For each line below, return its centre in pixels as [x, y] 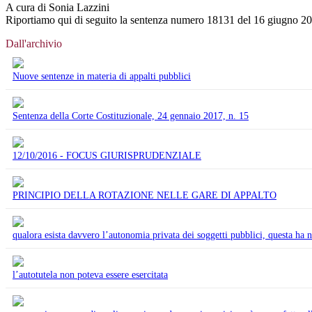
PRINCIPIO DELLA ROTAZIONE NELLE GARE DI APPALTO [145, 195]
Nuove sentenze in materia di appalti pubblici [102, 76]
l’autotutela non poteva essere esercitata [90, 274]
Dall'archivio [34, 43]
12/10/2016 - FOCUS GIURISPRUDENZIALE [107, 155]
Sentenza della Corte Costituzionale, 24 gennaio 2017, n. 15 [131, 116]
